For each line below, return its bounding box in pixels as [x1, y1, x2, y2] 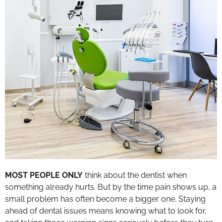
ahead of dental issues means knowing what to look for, [5, 206, 207, 216]
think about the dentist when [83, 170, 187, 180]
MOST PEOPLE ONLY [5, 170, 83, 180]
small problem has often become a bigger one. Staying [5, 194, 206, 204]
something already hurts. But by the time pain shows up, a [5, 182, 217, 192]
